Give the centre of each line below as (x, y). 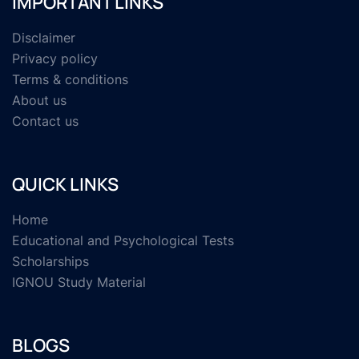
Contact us (45, 121)
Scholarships (50, 261)
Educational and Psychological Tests (123, 240)
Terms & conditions (70, 79)
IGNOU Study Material (79, 282)
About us (39, 100)
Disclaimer (44, 38)
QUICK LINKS (65, 184)
